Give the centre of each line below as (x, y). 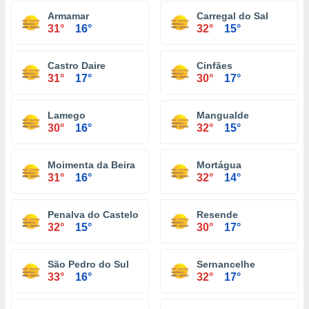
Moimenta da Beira (91, 165)
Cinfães (215, 66)
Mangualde (223, 115)
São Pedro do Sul (88, 264)
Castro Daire (77, 66)
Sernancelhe (226, 264)
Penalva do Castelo (93, 215)
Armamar (68, 16)
